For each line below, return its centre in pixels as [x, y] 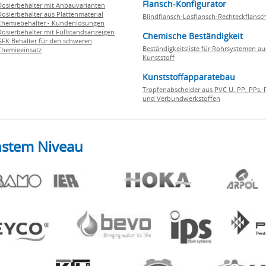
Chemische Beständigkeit [193, 36]
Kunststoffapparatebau [189, 77]
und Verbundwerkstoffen [181, 98]
